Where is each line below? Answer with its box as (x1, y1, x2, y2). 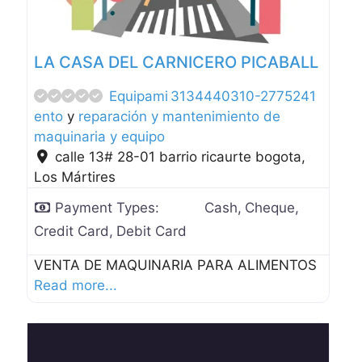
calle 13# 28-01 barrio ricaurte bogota (55, 148, 302, 165)
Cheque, (245, 199, 300, 216)
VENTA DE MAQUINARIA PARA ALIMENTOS (34, 256, 318, 273)
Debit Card (116, 222, 187, 239)
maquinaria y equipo (34, 128, 166, 145)
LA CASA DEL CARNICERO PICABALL (34, 52, 319, 72)
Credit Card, (34, 222, 114, 239)
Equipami (109, 87, 169, 104)
